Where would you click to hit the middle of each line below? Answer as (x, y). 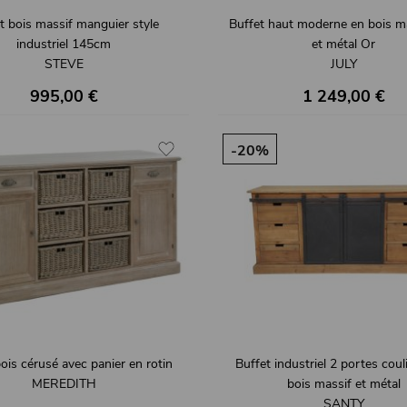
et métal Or (343, 44)
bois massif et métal (343, 384)
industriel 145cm (64, 44)
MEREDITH (64, 384)
